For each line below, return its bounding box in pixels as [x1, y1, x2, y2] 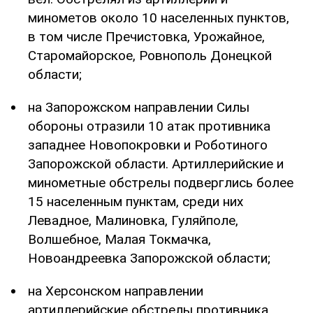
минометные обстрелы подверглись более [28, 174, 293, 191]
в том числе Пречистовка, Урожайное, [28, 28, 265, 45]
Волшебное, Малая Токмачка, [28, 231, 211, 247]
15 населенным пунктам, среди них [28, 193, 243, 210]
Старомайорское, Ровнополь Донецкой [28, 47, 272, 64]
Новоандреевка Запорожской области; [28, 249, 270, 266]
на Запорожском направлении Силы [28, 99, 249, 115]
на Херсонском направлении [28, 282, 203, 299]
